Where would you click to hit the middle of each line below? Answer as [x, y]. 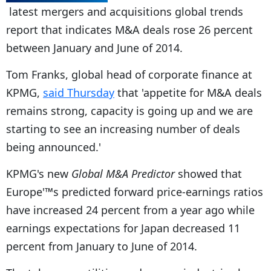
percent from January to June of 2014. [102, 246]
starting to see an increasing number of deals [123, 129]
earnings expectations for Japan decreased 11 [123, 228]
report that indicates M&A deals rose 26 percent [129, 29]
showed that [208, 173]
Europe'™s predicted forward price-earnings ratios [135, 191]
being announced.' [54, 147]
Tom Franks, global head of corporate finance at [129, 74]
